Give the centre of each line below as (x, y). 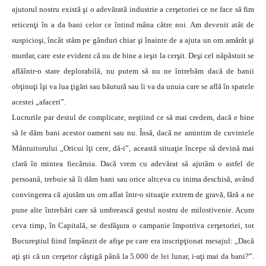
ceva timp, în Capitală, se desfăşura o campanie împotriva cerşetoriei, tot (133, 225)
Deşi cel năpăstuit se (221, 56)
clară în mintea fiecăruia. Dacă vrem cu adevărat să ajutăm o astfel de (133, 164)
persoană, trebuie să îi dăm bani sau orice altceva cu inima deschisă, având (133, 179)
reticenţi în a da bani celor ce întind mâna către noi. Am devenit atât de (133, 25)
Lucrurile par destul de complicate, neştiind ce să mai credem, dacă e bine (133, 117)
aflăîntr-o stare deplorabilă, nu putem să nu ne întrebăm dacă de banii (133, 71)
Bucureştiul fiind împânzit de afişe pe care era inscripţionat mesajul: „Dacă (133, 241)
